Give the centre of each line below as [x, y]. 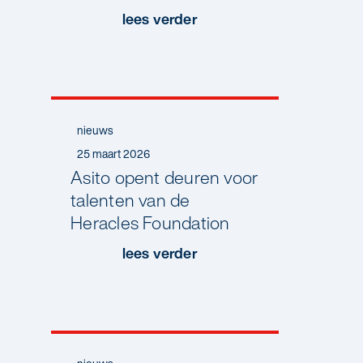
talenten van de [130, 200]
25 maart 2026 [114, 154]
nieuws [95, 130]
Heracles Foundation [150, 222]
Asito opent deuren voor [165, 177]
